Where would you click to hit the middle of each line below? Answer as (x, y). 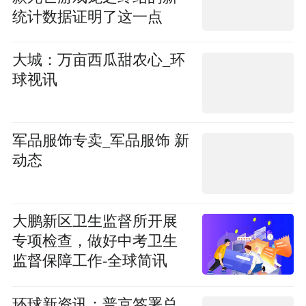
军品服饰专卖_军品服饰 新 (100, 141)
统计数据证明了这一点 (87, 17)
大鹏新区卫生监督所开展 (95, 222)
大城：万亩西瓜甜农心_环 (98, 60)
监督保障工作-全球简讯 (89, 261)
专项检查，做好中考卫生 (95, 241)
